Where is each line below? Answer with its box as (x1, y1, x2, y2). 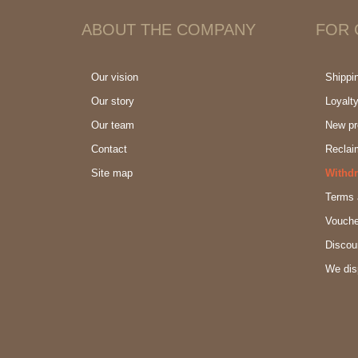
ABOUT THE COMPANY (82, 21, 256, 38)
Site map (91, 167, 133, 179)
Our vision (91, 71, 138, 83)
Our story (91, 95, 134, 107)
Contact (91, 143, 127, 155)
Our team (91, 119, 134, 131)
